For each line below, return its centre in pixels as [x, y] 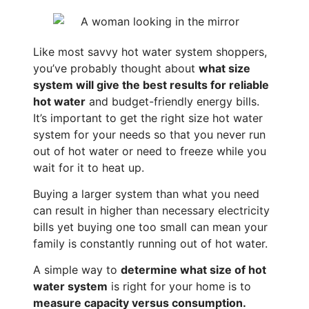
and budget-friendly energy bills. [172, 101]
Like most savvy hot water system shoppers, [150, 51]
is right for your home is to [179, 287]
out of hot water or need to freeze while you [150, 151]
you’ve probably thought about [116, 68]
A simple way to [77, 270]
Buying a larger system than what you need [146, 194]
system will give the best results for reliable [151, 84]
